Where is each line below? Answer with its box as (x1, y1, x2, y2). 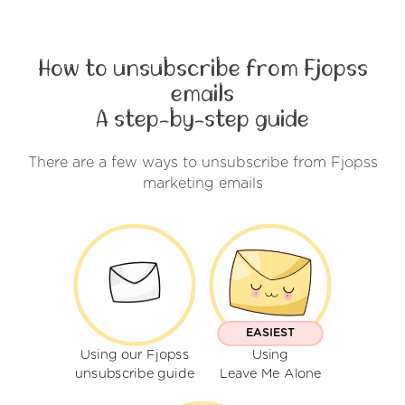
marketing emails (142, 175, 263, 191)
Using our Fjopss (80, 348, 189, 363)
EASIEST (246, 327, 295, 339)
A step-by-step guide (96, 107, 309, 131)
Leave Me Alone (219, 367, 322, 381)
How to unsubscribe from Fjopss (37, 56, 368, 80)
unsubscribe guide (75, 367, 194, 381)
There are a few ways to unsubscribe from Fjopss (27, 155, 378, 170)
